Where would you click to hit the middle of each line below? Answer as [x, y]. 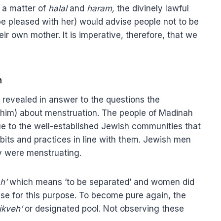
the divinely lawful [152, 8]
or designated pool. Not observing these [103, 208]
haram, [101, 8]
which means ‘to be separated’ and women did [101, 182]
